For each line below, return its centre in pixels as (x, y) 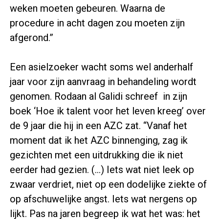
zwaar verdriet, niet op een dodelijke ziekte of (108, 184)
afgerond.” (32, 38)
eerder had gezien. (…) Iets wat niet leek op (102, 170)
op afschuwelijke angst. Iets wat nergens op (103, 199)
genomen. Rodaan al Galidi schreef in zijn (99, 96)
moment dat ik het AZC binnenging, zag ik (99, 140)
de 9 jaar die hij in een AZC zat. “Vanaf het (99, 126)
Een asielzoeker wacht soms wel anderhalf (101, 67)
